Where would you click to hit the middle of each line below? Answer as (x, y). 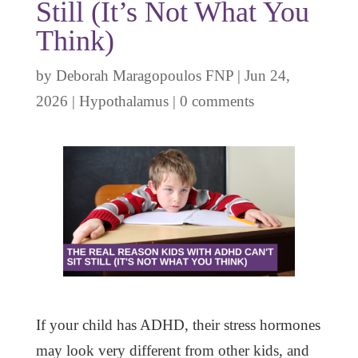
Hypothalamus (123, 101)
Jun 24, (267, 75)
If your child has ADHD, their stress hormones (178, 325)
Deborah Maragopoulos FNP (144, 75)
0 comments (217, 101)
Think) (75, 40)
